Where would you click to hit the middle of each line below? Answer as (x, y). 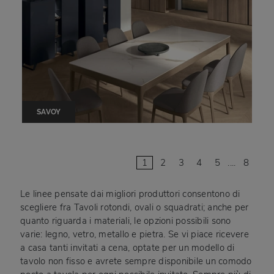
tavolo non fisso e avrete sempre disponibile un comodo (136, 261)
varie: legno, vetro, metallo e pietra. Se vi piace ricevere (135, 235)
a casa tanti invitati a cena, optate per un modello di (128, 248)
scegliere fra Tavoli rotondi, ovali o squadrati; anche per (135, 208)
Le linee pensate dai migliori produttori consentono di (130, 194)
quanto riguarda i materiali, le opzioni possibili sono (126, 221)
